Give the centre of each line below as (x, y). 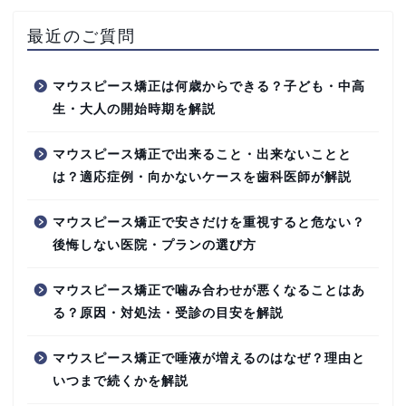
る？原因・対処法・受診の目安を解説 (168, 313)
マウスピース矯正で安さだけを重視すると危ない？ (209, 222)
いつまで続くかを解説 (121, 381)
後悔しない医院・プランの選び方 (155, 245)
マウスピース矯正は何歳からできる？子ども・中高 (209, 86)
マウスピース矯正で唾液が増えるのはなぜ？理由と (209, 358)
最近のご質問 (82, 35)
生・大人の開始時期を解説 (134, 109)
